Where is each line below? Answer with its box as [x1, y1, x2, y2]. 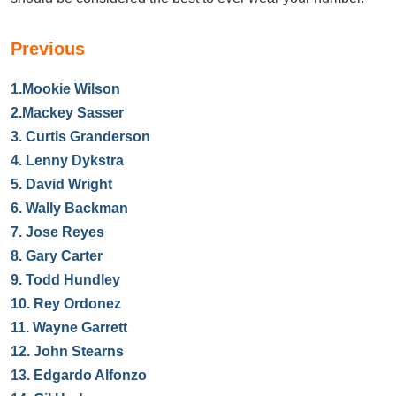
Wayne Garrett [33, 320, 127, 335]
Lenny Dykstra [26, 153, 124, 168]
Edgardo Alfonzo [34, 368, 147, 383]
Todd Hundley [26, 272, 120, 287]
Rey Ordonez [34, 296, 121, 311]
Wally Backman [26, 201, 128, 216]
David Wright [26, 177, 112, 192]
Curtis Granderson [26, 129, 150, 144]
